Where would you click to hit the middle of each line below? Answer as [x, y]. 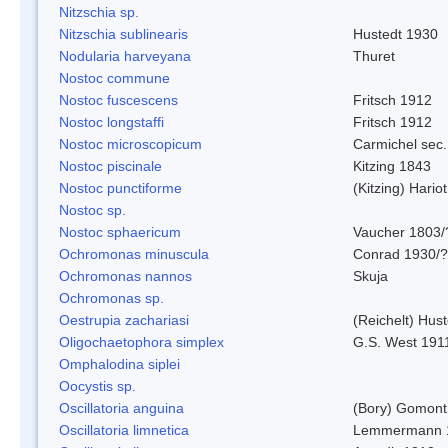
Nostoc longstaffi [111, 121]
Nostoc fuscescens [118, 99]
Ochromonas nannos [125, 275]
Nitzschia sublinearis [123, 33]
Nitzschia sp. [99, 11]
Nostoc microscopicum [130, 143]
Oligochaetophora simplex [141, 341]
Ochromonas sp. [111, 297]
